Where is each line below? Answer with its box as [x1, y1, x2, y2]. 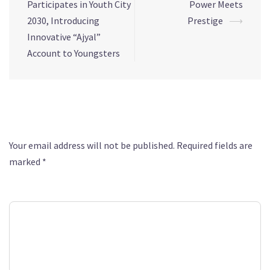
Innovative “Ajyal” [27, 31, 101, 43]
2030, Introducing [27, 14, 99, 27]
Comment [9, 184, 54, 196]
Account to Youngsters [27, 47, 120, 60]
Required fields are [177, 139, 253, 152]
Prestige [187, 14, 223, 27]
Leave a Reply [9, 105, 110, 124]
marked [9, 155, 42, 168]
